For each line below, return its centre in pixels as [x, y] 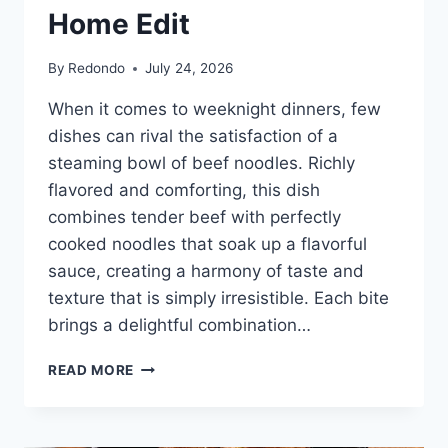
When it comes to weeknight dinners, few [214, 109]
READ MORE [91, 370]
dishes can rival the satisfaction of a [193, 136]
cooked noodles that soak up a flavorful [207, 244]
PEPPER [161, 386]
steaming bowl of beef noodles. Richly [201, 163]
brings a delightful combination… [179, 325]
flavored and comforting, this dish [184, 190]
